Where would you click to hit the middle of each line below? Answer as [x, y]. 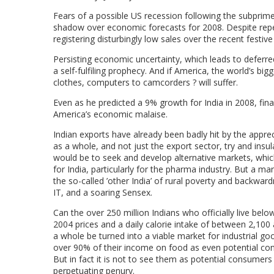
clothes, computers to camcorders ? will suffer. [146, 82]
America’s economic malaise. [110, 114]
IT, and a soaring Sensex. [103, 192]
